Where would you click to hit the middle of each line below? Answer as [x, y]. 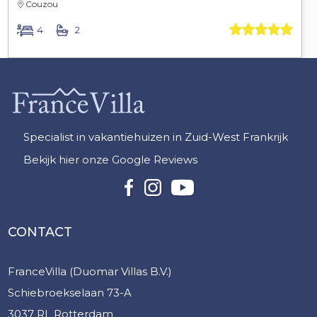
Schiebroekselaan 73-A [70, 293]
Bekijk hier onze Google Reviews [111, 160]
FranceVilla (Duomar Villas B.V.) [90, 272]
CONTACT [40, 232]
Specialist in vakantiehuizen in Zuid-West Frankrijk [156, 137]
